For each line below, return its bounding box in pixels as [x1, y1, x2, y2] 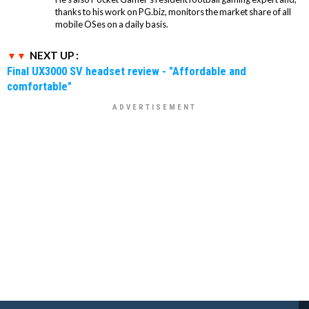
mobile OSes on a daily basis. [55, 18, 168, 30]
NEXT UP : [30, 48, 79, 61]
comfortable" [7, 79, 72, 93]
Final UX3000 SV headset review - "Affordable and [7, 63, 246, 78]
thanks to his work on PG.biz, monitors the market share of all [55, 6, 291, 17]
